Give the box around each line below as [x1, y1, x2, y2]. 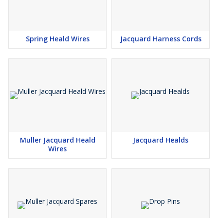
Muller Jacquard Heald [19, 135, 95, 145]
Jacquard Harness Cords [120, 34, 201, 43]
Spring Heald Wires [25, 34, 90, 43]
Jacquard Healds [133, 135, 188, 145]
